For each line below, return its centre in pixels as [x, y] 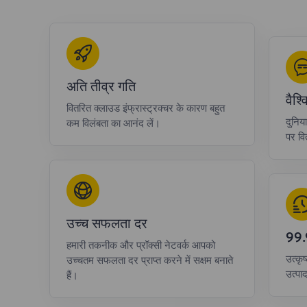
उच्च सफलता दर [107, 224]
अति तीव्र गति [101, 87]
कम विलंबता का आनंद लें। [113, 123]
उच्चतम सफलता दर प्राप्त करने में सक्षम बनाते [150, 260]
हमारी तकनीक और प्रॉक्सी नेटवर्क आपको [141, 245]
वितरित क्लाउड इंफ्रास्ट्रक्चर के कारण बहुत [146, 108]
